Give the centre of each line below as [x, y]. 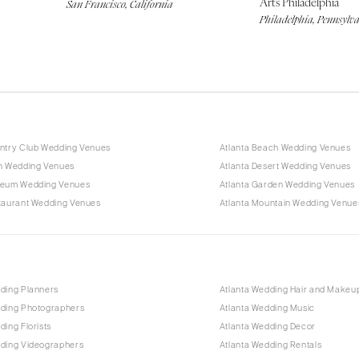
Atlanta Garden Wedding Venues [287, 184]
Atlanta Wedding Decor [267, 326]
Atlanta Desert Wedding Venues [285, 165]
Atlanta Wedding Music [267, 308]
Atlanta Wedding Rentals [270, 345]
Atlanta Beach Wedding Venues [285, 147]
